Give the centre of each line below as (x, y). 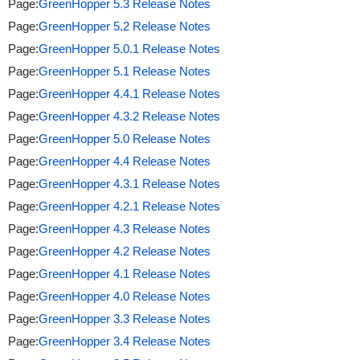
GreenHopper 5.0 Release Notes (124, 139)
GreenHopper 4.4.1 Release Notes (129, 94)
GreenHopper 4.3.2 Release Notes (129, 116)
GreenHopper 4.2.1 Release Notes (129, 206)
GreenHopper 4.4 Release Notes (124, 161)
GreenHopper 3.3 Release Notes (124, 319)
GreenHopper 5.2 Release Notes (124, 26)
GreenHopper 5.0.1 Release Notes (129, 49)
